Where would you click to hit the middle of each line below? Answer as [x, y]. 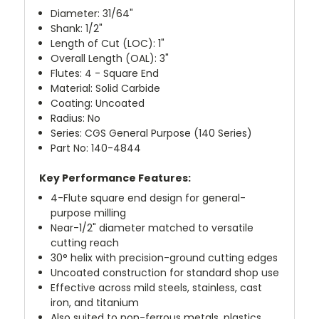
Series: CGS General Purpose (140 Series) [152, 133]
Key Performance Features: [115, 178]
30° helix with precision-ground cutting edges [164, 257]
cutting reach [85, 242]
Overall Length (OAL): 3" [110, 58]
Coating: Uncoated [98, 103]
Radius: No [76, 118]
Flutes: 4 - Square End [105, 73]
